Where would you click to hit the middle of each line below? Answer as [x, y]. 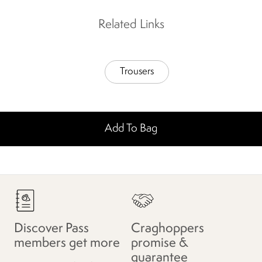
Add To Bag [131, 129]
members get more [67, 244]
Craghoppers [168, 229]
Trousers [137, 72]
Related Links [131, 25]
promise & [159, 244]
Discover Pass [51, 229]
